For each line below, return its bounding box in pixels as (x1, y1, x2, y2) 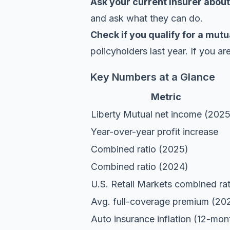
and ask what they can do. (90, 13, 203, 24)
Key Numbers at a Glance (90, 71, 215, 83)
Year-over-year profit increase (91, 126, 218, 137)
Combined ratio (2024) (91, 161, 188, 172)
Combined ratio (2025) (91, 144, 188, 155)
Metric (151, 91, 181, 102)
